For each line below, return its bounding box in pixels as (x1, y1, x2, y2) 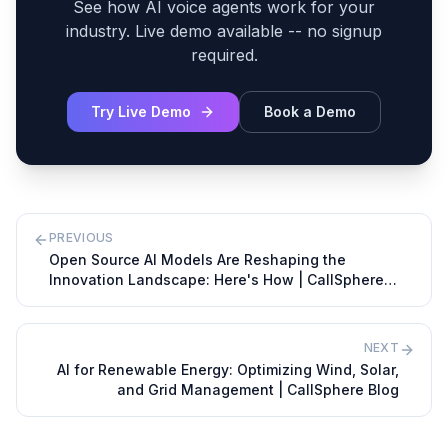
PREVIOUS (49, 230, 114, 246)
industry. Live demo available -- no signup (66, 21, 382, 42)
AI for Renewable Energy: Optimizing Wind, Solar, (57, 361, 399, 379)
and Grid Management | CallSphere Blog (117, 381, 399, 399)
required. (190, 45, 258, 66)
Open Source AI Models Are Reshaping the (49, 251, 346, 269)
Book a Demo (264, 103, 356, 121)
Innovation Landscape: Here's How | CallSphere (49, 271, 384, 289)
